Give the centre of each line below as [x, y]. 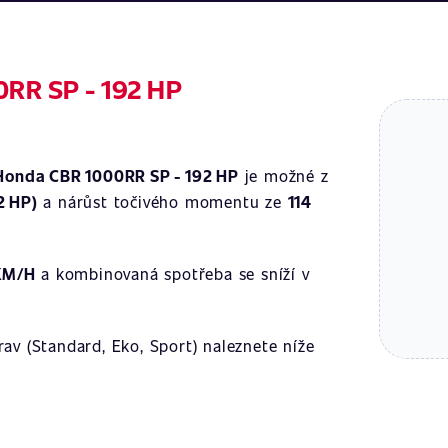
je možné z [283, 175]
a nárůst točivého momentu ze [162, 201]
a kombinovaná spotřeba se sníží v [172, 273]
